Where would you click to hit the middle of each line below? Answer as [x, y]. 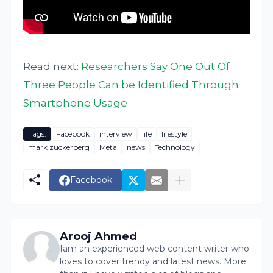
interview [116, 134]
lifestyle [175, 134]
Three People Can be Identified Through [131, 84]
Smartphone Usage [76, 103]
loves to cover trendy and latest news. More [153, 261]
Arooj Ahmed [99, 236]
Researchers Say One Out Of [156, 66]
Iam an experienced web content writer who [155, 248]
